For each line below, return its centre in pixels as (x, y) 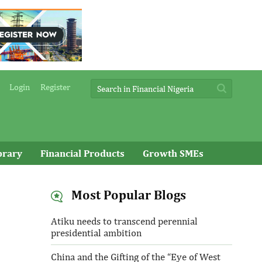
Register (55, 87)
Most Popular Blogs (127, 195)
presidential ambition (96, 233)
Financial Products (82, 153)
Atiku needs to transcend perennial (124, 221)
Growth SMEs (173, 153)
